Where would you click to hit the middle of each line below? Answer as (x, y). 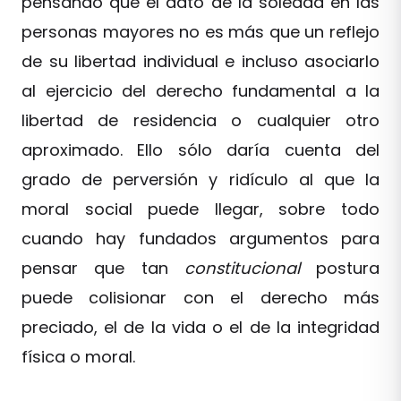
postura (348, 268)
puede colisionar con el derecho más (200, 298)
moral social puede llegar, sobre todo (200, 209)
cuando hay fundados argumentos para (200, 239)
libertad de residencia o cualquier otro (200, 120)
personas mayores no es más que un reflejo (200, 32)
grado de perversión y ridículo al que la (200, 179)
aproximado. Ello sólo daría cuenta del (200, 150)
